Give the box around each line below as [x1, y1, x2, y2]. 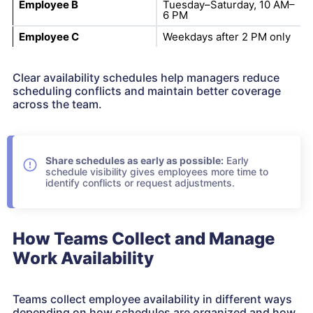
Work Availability [13, 248, 154, 269]
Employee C [18, 30, 79, 44]
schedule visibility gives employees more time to [45, 166, 268, 178]
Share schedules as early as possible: [45, 154, 224, 167]
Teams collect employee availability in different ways [13, 292, 292, 307]
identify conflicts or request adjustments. [45, 177, 235, 189]
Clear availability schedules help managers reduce [13, 71, 279, 85]
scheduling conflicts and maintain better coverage [13, 84, 281, 99]
